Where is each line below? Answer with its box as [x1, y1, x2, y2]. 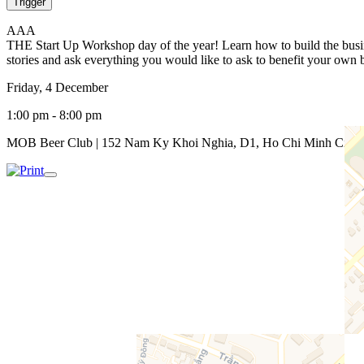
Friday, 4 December [6, 80, 108, 94]
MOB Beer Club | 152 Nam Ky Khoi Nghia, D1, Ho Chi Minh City [6, 135, 357, 149]
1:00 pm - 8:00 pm [6, 107, 102, 122]
